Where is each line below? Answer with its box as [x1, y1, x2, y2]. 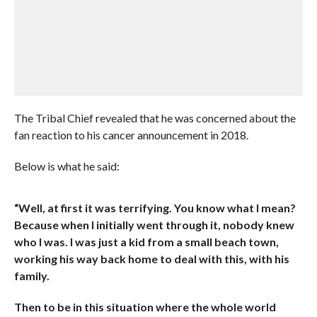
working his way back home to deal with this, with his [13, 252, 289, 265]
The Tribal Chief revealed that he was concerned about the [13, 111, 296, 125]
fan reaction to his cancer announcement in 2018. [13, 128, 248, 142]
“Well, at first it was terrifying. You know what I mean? [13, 201, 296, 214]
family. [13, 269, 50, 282]
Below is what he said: [13, 159, 120, 173]
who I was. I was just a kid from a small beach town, [13, 235, 279, 248]
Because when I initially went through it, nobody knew [13, 218, 294, 231]
